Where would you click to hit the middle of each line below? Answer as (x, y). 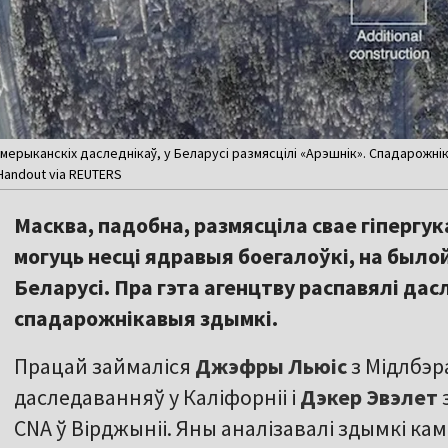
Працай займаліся (104, 366)
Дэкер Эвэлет (371, 397)
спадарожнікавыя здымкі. (146, 318)
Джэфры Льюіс (273, 366)
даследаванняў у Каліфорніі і (157, 397)
